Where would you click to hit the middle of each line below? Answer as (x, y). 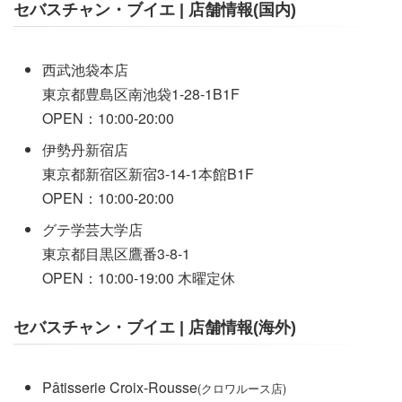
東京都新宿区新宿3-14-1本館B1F (148, 174)
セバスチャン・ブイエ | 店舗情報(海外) (155, 328)
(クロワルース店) (242, 388)
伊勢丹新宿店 (85, 149)
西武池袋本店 (85, 70)
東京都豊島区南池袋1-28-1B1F (141, 94)
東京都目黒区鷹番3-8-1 (116, 253)
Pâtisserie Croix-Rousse (120, 387)
